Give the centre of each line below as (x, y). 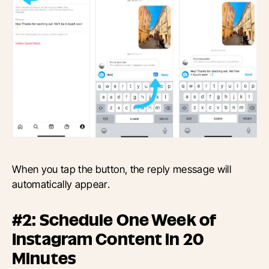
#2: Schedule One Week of (114, 220)
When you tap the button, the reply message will (122, 169)
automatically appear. (61, 184)
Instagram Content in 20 (108, 239)
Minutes (44, 258)
